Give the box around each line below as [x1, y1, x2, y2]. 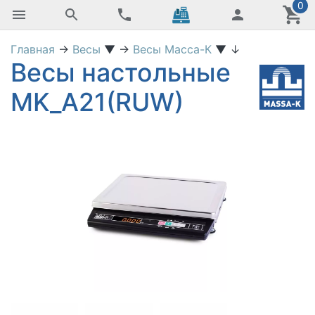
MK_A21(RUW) [11, 86, 184, 117]
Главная [11, 42, 55, 56]
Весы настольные [11, 57, 231, 88]
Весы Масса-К [133, 42, 215, 56]
